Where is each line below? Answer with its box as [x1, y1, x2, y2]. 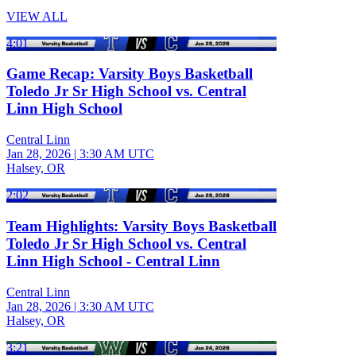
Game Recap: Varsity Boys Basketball [6, 65, 253, 83]
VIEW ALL [6, 9, 68, 23]
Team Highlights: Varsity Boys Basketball [6, 217, 277, 234]
